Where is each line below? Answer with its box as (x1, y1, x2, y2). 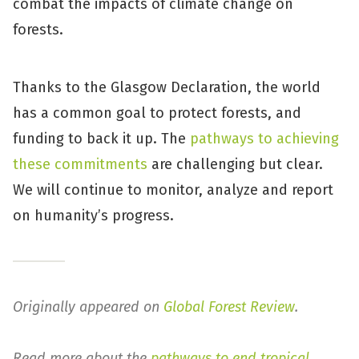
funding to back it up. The (13, 130, 190, 147)
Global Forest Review (163, 298, 295, 316)
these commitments (13, 155, 147, 173)
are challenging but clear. (147, 155, 323, 173)
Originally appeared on (13, 298, 163, 316)
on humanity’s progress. (13, 207, 174, 224)
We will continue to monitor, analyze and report (13, 181, 333, 199)
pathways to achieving (190, 130, 339, 147)
